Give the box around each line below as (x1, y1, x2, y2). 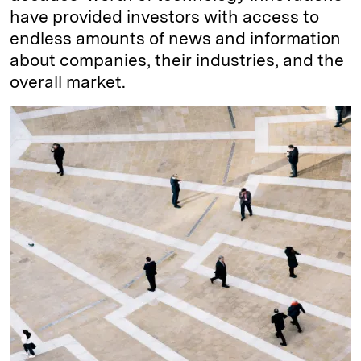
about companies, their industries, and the (10, 49, 344, 70)
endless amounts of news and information (10, 27, 341, 48)
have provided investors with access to (10, 6, 319, 27)
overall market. (10, 71, 130, 92)
